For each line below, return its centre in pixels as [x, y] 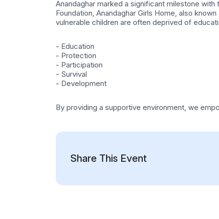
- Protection [76, 56]
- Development [81, 84]
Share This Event [109, 159]
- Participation [79, 65]
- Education [75, 46]
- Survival [71, 74]
